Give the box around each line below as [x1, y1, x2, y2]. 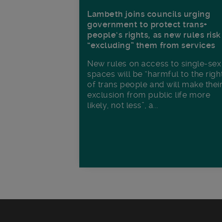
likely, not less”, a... [87, 101, 159, 111]
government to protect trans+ [87, 20, 208, 30]
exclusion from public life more [87, 90, 211, 100]
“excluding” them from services [87, 41, 216, 51]
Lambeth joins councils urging [87, 9, 211, 19]
